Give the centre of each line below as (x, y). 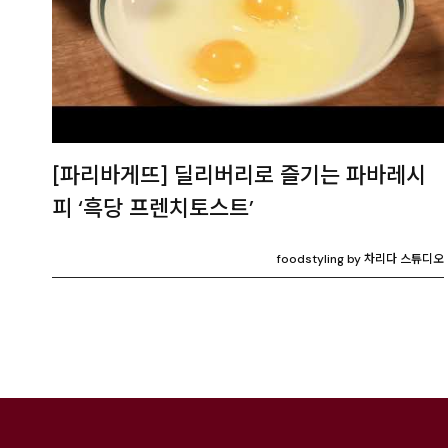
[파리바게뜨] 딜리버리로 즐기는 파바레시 (239, 175)
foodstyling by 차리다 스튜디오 (360, 259)
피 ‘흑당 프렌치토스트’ (153, 208)
